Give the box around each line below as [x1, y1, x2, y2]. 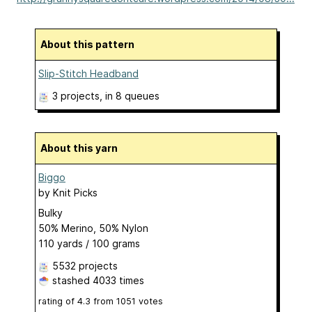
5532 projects [52, 259, 118, 272]
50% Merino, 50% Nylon [38, 221, 148, 234]
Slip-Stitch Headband [38, 67, 139, 79]
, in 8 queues [100, 89, 159, 102]
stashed [49, 274, 93, 286]
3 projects [52, 89, 100, 102]
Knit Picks [53, 186, 97, 198]
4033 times [93, 274, 144, 286]
